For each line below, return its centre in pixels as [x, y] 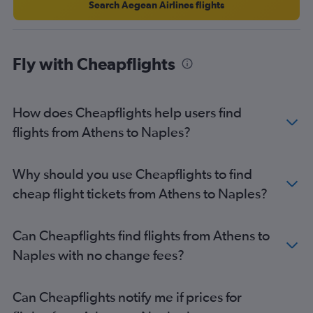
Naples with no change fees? [99, 255]
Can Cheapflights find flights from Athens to [141, 235]
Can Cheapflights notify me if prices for [127, 297]
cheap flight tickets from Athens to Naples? [140, 194]
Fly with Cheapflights [94, 64]
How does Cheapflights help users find [127, 112]
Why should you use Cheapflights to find [132, 174]
